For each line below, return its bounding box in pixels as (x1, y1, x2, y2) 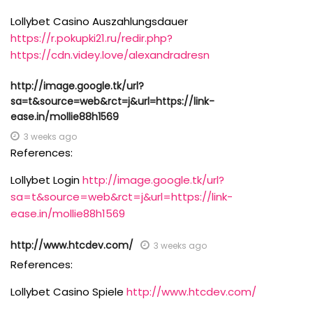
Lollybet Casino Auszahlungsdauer (10, 14, 188, 29)
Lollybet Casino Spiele (10, 284, 126, 299)
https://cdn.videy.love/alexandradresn (10, 48, 210, 62)
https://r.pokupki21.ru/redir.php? (10, 31, 173, 45)
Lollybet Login (10, 173, 82, 187)
